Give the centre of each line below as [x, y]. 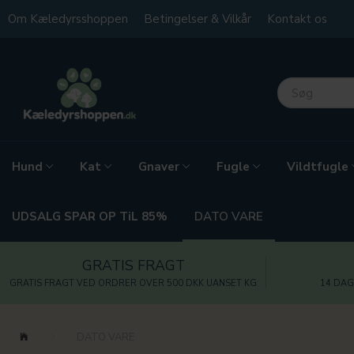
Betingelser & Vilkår [198, 19]
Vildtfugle [318, 167]
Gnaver [159, 167]
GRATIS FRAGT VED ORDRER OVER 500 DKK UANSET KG [133, 283]
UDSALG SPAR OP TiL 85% [90, 217]
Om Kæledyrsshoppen [68, 19]
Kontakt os [297, 19]
